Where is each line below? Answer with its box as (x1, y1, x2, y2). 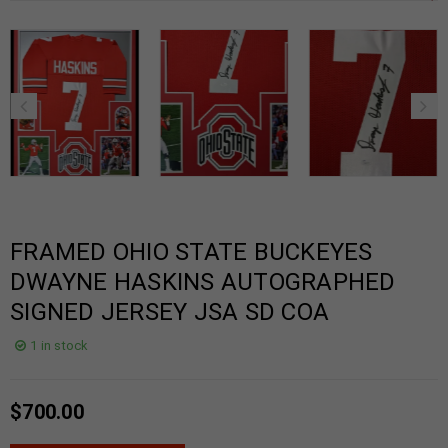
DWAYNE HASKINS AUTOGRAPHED (10, 267, 396, 296)
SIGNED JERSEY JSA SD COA (10, 297, 329, 326)
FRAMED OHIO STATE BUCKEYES (10, 237, 373, 266)
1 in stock (30, 337, 88, 353)
